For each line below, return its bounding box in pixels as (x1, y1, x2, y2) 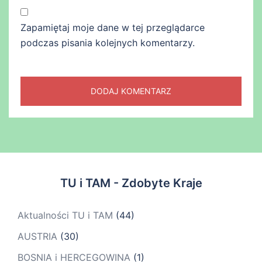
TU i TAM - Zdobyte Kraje (60, 176, 202, 191)
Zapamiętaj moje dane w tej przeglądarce (20, 22, 205, 34)
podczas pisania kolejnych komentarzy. (20, 37, 195, 49)
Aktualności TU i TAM (18, 209, 113, 222)
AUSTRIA (18, 230, 57, 243)
